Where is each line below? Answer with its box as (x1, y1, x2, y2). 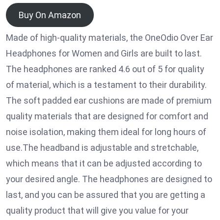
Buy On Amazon (18, 9, 81, 20)
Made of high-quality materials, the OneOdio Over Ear (6, 32, 213, 43)
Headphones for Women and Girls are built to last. (6, 48, 202, 58)
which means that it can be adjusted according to (6, 158, 202, 168)
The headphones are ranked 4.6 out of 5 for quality (6, 63, 204, 74)
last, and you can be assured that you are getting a (6, 189, 205, 200)
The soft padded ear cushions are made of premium (6, 95, 212, 106)
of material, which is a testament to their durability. (6, 79, 207, 90)
